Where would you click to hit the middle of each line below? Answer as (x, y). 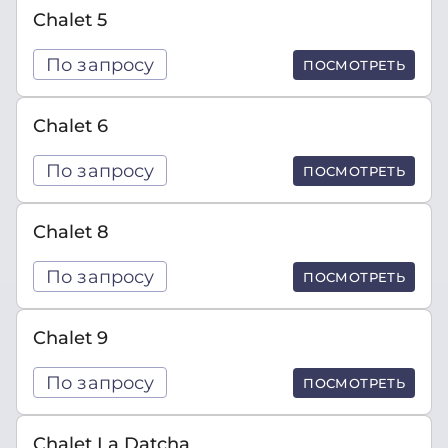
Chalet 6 (70, 125)
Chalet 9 (70, 337)
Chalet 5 (70, 19)
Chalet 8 (71, 231)
